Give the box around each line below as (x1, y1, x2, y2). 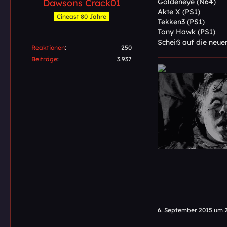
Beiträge (31, 55, 57, 63)
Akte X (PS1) (158, 7, 200, 16)
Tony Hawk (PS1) (158, 27, 215, 36)
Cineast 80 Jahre (57, 13, 106, 21)
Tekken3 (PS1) (158, 17, 205, 26)
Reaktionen (31, 44, 65, 52)
